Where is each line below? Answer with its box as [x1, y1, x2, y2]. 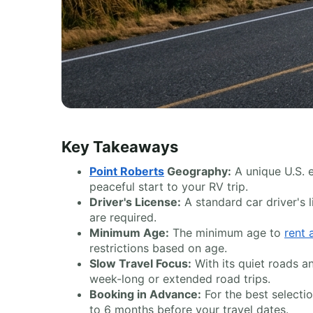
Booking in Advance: [89, 287, 201, 301]
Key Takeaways [61, 138, 178, 156]
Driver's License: [89, 195, 181, 209]
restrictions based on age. [89, 241, 227, 255]
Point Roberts [89, 164, 164, 178]
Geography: [164, 164, 231, 178]
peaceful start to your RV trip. [89, 180, 248, 194]
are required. [89, 210, 156, 224]
